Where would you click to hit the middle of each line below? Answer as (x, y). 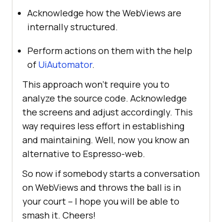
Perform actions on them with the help (110, 51)
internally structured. (73, 27)
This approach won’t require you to (96, 84)
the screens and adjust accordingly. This (108, 112)
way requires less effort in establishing (103, 126)
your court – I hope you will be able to (101, 201)
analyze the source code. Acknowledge (105, 98)
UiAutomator (65, 65)
